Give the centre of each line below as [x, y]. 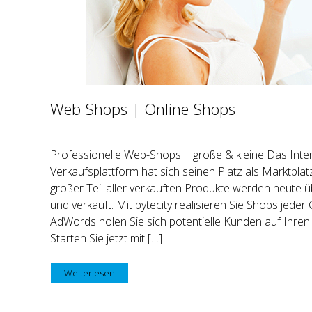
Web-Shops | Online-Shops [143, 108]
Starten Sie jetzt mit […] [106, 238]
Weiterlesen [89, 273]
